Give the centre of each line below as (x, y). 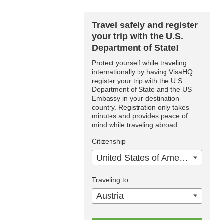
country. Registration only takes (140, 107)
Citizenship (109, 141)
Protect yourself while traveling (139, 63)
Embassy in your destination (136, 98)
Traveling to (110, 180)
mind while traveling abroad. (136, 125)
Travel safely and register (145, 25)
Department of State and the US (142, 89)
